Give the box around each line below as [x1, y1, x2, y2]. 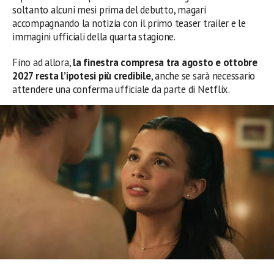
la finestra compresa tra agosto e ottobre [73, 56, 257, 69]
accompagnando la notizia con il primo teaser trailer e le [12, 17, 246, 30]
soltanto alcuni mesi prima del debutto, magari [12, 3, 206, 17]
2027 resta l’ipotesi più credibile [12, 69, 151, 83]
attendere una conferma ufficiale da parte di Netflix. [12, 83, 230, 96]
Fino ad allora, [12, 56, 73, 69]
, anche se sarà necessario [150, 69, 256, 83]
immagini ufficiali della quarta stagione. [12, 30, 176, 43]
